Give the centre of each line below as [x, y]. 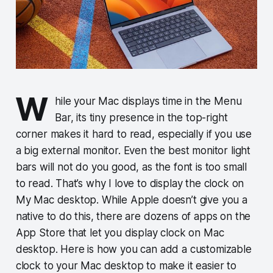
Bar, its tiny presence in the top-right [141, 118]
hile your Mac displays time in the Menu [148, 101]
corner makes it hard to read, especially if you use [134, 134]
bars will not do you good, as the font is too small [131, 167]
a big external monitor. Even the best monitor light [133, 151]
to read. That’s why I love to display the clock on [130, 184]
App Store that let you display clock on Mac [120, 233]
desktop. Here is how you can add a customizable [133, 250]
